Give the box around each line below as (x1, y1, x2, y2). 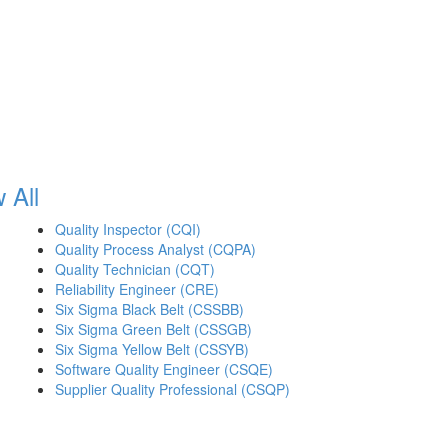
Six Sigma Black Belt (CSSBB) (55, 298, 244, 319)
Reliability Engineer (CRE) (55, 278, 219, 299)
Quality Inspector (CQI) (55, 218, 201, 239)
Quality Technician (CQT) (55, 258, 215, 279)
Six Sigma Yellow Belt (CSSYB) (55, 338, 249, 359)
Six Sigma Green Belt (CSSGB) (55, 318, 252, 339)
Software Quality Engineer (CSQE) (55, 358, 273, 379)
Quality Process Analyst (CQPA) (55, 238, 256, 259)
